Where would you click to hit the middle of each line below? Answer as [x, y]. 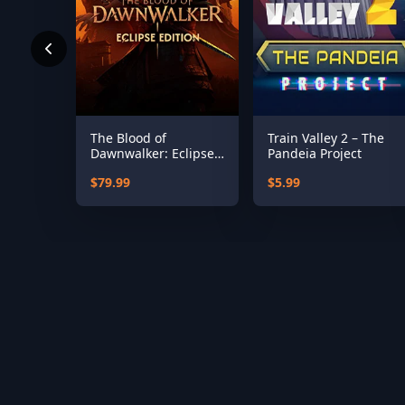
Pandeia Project [315, 153]
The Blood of [128, 138]
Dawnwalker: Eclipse [152, 153]
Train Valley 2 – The [326, 138]
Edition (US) [125, 169]
